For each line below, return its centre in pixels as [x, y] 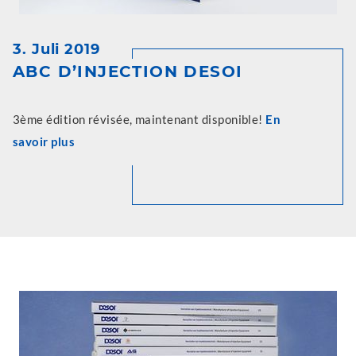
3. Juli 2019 [56, 49]
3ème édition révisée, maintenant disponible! [139, 119]
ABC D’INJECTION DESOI [128, 72]
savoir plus [44, 141]
